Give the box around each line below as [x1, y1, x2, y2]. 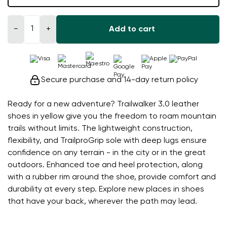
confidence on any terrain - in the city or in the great [8, 148, 206, 157]
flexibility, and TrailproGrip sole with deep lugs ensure [8, 136, 207, 145]
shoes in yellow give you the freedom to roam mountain [8, 112, 216, 121]
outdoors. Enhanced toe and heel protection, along [8, 161, 203, 169]
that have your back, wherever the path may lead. [8, 197, 197, 206]
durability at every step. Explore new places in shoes [8, 185, 204, 194]
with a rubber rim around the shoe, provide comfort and [8, 173, 216, 181]
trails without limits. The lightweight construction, [8, 124, 193, 133]
